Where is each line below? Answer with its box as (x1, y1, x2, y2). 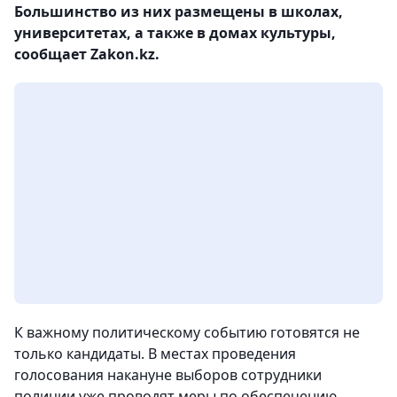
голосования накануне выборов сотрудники (14, 364, 322, 385)
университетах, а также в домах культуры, (14, 22, 336, 43)
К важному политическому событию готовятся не (14, 322, 360, 342)
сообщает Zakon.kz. (14, 43, 160, 64)
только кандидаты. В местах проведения (14, 343, 296, 363)
